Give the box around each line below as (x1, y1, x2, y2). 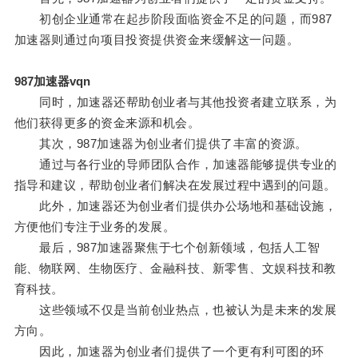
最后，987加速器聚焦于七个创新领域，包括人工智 (14, 241, 320, 255)
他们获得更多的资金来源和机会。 (14, 116, 201, 130)
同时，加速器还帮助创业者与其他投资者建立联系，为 (14, 95, 337, 109)
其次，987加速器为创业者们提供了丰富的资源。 (14, 137, 308, 151)
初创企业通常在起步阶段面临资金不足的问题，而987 (14, 12, 332, 26)
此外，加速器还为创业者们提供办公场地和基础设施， (14, 199, 337, 213)
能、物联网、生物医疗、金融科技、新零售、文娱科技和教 (14, 261, 336, 276)
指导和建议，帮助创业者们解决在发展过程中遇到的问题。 (14, 178, 336, 193)
